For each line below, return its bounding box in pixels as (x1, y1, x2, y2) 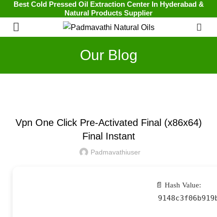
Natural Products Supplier (64, 9, 153, 17)
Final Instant (82, 131, 135, 141)
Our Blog (79, 47, 138, 63)
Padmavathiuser (90, 148, 140, 156)
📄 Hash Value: (155, 181, 201, 189)
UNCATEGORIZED (82, 95, 135, 102)
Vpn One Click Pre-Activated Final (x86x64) (15, 117, 202, 128)
